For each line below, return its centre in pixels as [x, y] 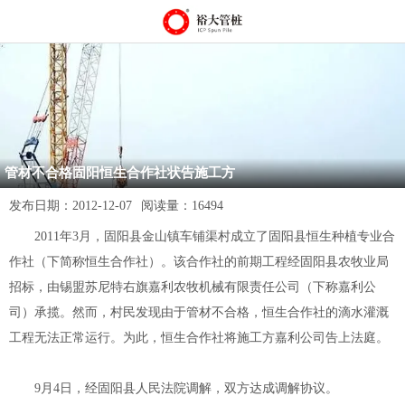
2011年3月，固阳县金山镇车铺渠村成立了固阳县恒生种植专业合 [202, 236]
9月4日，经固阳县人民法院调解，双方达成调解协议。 [174, 388]
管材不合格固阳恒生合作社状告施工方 [120, 173]
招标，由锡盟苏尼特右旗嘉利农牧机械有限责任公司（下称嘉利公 [193, 287]
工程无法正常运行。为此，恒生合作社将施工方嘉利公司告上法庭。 [199, 338]
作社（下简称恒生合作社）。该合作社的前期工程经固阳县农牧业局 [199, 262]
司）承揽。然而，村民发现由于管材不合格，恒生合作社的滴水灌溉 [199, 312]
